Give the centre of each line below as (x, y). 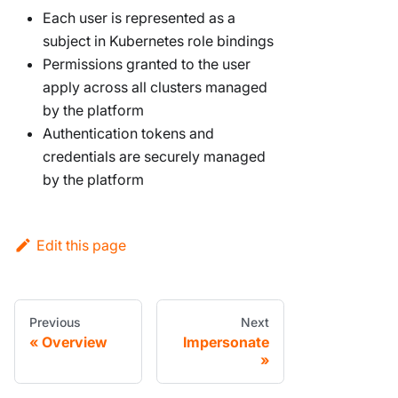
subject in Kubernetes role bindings (158, 41)
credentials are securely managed (154, 157)
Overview (75, 342)
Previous (55, 322)
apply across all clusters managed (155, 88)
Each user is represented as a (139, 18)
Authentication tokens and (128, 134)
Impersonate (226, 342)
